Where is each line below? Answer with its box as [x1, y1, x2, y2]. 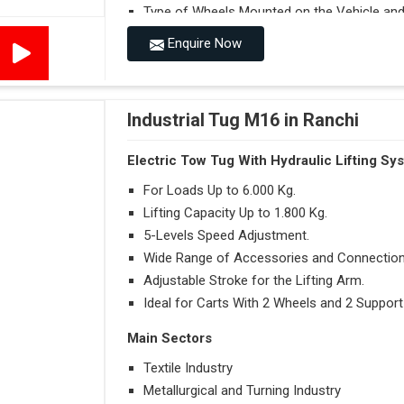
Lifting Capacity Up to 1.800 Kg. [143, 204, 328, 221]
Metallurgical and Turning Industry [143, 381, 342, 399]
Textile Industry [143, 359, 234, 376]
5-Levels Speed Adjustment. [143, 226, 310, 243]
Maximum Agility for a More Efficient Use [143, 91, 385, 108]
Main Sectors [127, 329, 213, 346]
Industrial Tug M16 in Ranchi [127, 108, 360, 131]
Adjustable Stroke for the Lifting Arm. [143, 271, 365, 289]
